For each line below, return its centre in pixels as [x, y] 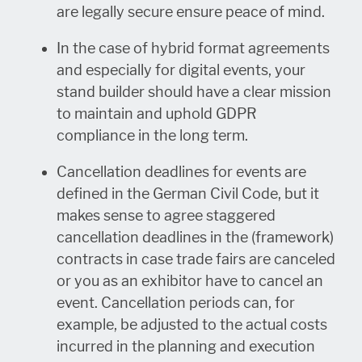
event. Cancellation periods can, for [176, 303]
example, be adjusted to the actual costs [192, 324]
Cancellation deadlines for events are [181, 172]
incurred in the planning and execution [186, 346]
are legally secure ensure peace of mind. [191, 12]
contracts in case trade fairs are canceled [196, 259]
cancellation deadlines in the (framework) [195, 237]
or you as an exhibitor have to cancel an [190, 281]
